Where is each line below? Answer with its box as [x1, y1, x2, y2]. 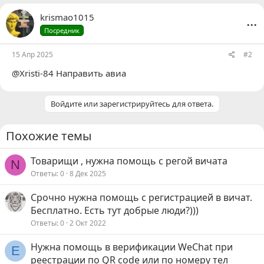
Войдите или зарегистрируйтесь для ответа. [51, 98, 213, 109]
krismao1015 [40, 11, 94, 23]
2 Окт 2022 [70, 217, 106, 228]
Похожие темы [6, 127, 92, 144]
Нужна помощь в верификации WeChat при [31, 240, 233, 253]
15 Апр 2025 [12, 49, 53, 60]
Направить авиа [54, 67, 126, 79]
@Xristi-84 [12, 67, 54, 79]
